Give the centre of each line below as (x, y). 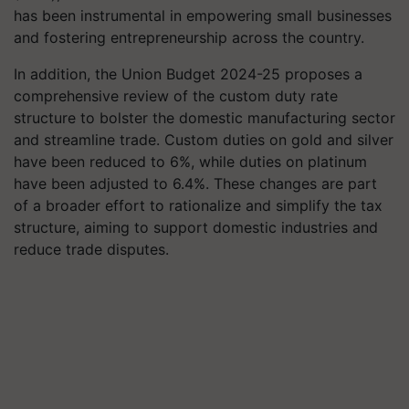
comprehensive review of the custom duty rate (176, 96)
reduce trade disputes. (91, 249)
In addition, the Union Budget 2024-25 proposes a (188, 74)
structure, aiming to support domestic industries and (196, 227)
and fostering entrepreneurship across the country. (189, 37)
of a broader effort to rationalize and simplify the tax (198, 205)
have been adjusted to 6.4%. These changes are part (195, 184)
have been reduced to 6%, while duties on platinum (190, 162)
